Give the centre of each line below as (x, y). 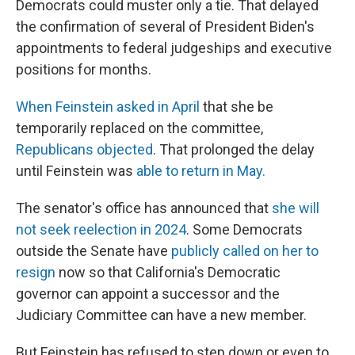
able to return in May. (201, 171)
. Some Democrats (244, 229)
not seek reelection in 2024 (101, 229)
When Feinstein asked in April (108, 107)
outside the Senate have (94, 251)
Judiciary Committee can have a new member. (161, 315)
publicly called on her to (245, 251)
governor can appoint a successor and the (148, 294)
